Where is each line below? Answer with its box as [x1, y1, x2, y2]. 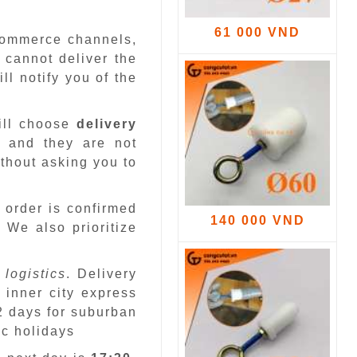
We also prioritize [6, 221, 138, 235]
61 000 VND [214, 25, 300, 39]
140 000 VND [210, 213, 305, 227]
